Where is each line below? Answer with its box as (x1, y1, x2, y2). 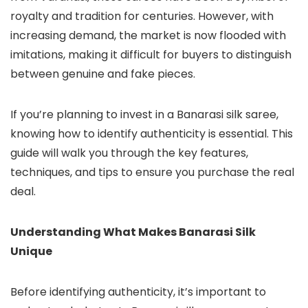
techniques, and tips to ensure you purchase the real (10, 164, 294, 181)
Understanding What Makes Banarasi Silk (10, 224, 256, 241)
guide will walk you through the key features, (10, 145, 248, 162)
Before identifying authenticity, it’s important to (10, 284, 266, 300)
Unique (10, 243, 52, 260)
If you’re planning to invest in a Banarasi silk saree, (10, 107, 278, 123)
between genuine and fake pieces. (10, 66, 195, 82)
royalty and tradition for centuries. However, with (10, 8, 274, 25)
